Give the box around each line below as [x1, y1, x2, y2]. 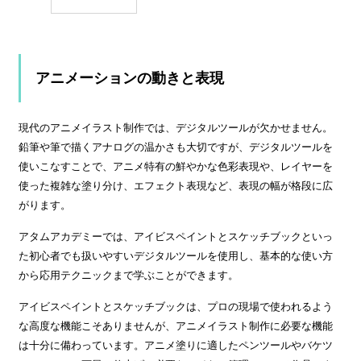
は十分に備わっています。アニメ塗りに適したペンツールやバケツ [19, 339, 333, 352]
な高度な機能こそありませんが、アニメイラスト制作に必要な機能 [19, 320, 333, 333]
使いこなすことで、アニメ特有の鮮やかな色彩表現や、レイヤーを [19, 160, 333, 173]
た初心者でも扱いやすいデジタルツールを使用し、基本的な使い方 [19, 250, 333, 263]
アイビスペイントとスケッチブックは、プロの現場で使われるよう [19, 301, 333, 313]
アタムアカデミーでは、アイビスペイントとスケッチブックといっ [19, 230, 333, 243]
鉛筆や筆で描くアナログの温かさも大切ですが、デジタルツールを [19, 141, 333, 154]
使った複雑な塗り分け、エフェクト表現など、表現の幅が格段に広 [19, 180, 333, 193]
